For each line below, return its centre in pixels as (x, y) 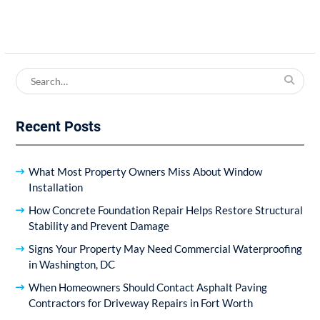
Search (31, 75)
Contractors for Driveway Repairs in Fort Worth (140, 302)
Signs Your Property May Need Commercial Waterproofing (165, 248)
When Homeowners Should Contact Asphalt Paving (147, 287)
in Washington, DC (71, 264)
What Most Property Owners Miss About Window (145, 171)
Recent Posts (58, 126)
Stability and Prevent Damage (99, 225)
